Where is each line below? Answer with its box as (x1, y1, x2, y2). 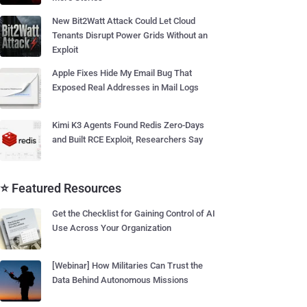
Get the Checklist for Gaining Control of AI (52, 208, 215, 219)
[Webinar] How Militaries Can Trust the (52, 260, 203, 271)
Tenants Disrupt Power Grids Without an (52, 30, 208, 40)
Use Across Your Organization (52, 223, 171, 233)
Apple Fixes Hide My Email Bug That (52, 68, 192, 78)
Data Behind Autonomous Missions (52, 275, 188, 285)
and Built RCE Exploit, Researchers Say (52, 134, 203, 145)
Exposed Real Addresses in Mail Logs (52, 82, 199, 93)
